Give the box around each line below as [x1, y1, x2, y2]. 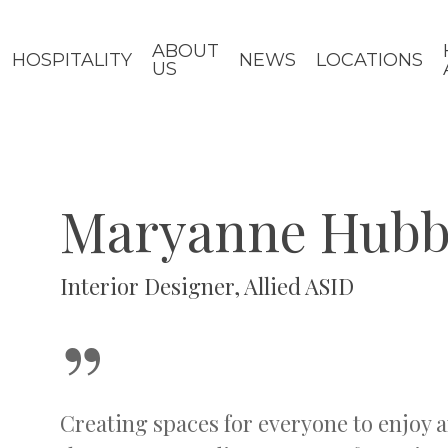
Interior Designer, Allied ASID [60, 271, 354, 301]
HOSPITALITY [12, 49, 133, 71]
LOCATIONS [316, 49, 424, 71]
